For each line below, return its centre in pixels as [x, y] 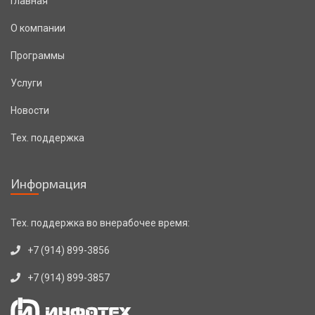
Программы [38, 56]
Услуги [26, 83]
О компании [38, 28]
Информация [49, 184]
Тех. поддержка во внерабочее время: [100, 223]
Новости [30, 111]
